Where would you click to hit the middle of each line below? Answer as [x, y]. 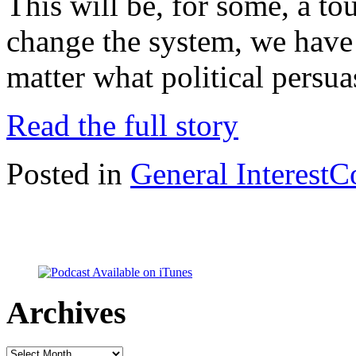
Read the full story [122, 125]
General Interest [230, 173]
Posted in [68, 173]
